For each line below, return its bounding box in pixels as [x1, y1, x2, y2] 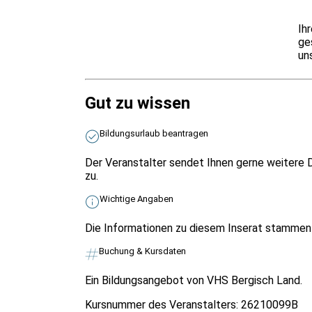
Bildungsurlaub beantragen [100, 128, 208, 139]
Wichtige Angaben [100, 194, 173, 205]
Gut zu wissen [85, 93, 190, 114]
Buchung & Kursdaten [99, 246, 186, 257]
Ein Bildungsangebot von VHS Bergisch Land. [85, 274, 302, 288]
